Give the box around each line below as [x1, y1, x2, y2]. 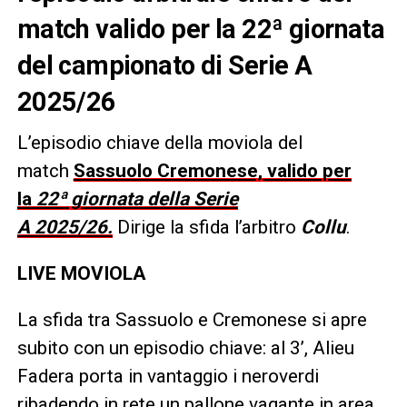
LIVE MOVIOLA [16, 263, 145, 285]
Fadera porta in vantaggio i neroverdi [16, 365, 319, 388]
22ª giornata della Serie [35, 188, 238, 211]
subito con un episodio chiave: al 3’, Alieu [16, 337, 354, 360]
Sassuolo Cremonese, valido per [73, 160, 352, 183]
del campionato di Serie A [16, 50, 313, 82]
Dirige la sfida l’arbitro [112, 216, 296, 239]
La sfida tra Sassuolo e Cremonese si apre [16, 309, 367, 332]
